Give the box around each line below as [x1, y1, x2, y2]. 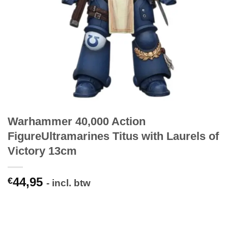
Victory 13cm [8, 145, 77, 158]
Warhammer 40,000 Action [8, 115, 146, 128]
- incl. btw [46, 178, 91, 189]
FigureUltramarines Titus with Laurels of [8, 130, 219, 143]
